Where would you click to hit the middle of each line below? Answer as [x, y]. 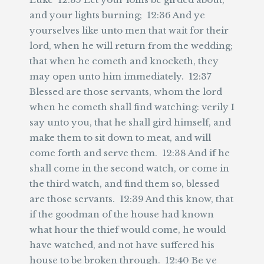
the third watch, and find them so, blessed [124, 184]
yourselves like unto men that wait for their [129, 30]
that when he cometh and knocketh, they [124, 61]
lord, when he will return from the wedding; [131, 46]
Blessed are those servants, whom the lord [126, 92]
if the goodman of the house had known [122, 214]
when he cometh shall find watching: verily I [132, 107]
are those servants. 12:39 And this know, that [131, 199]
